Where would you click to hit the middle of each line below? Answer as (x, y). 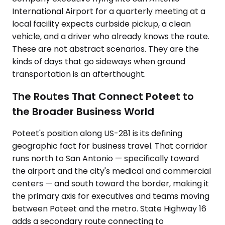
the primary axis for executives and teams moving (111, 196)
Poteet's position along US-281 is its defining (97, 134)
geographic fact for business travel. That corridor (110, 146)
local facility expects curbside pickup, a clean (101, 24)
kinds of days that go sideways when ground (99, 62)
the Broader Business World (83, 111)
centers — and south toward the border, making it (110, 184)
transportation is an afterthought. (79, 74)
